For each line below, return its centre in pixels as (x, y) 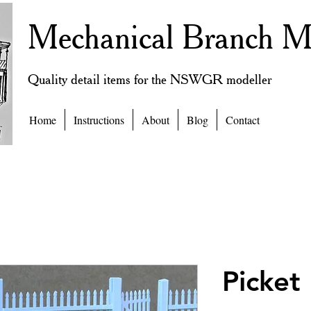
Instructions (99, 119)
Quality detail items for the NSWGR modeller (150, 79)
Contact (243, 119)
